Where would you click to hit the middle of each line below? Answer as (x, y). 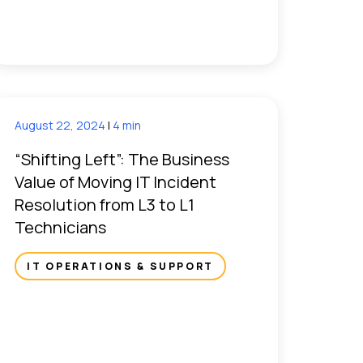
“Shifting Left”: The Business (122, 159)
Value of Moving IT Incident (116, 181)
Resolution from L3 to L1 (105, 204)
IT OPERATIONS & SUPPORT (121, 266)
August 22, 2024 (62, 125)
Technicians (62, 227)
